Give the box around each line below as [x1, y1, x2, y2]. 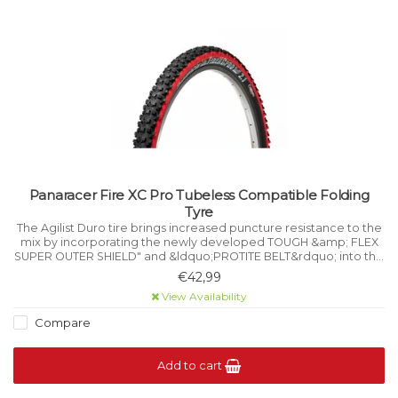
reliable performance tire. [124, 264, 274, 277]
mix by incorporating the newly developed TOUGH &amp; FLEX [20, 235, 378, 249]
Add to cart [157, 358, 225, 373]
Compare [32, 315, 91, 330]
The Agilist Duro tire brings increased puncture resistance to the [16, 221, 382, 235]
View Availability [159, 290, 247, 304]
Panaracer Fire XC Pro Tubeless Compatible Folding [28, 187, 370, 203]
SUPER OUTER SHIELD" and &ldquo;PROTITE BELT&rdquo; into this [14, 250, 384, 263]
